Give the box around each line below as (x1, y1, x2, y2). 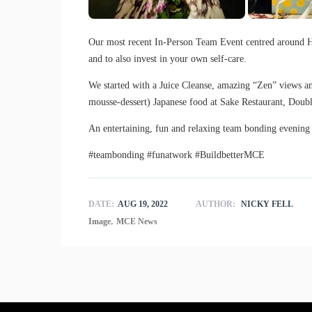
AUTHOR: (196, 198, 237, 209)
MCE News (116, 216, 157, 226)
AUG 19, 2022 (118, 198, 168, 209)
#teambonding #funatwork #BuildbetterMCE (88, 149, 265, 160)
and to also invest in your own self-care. (88, 53, 247, 64)
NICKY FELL (241, 198, 293, 209)
